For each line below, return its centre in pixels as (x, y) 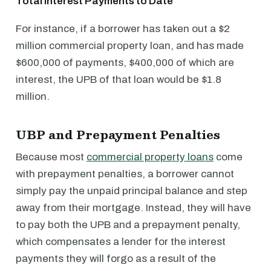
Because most (51, 157)
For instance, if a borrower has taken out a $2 (123, 29)
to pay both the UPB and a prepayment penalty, (128, 225)
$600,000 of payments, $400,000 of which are (125, 63)
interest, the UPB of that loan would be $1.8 (119, 80)
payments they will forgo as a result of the (116, 259)
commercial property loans (150, 157)
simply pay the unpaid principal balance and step (132, 191)
